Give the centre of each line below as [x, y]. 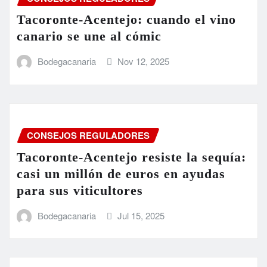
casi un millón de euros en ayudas [121, 173]
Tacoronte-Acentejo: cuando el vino [126, 20]
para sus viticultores [80, 190]
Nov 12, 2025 [144, 61]
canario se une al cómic [89, 36]
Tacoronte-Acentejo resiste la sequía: [131, 157]
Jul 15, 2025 [141, 215]
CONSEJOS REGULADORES [88, 135]
